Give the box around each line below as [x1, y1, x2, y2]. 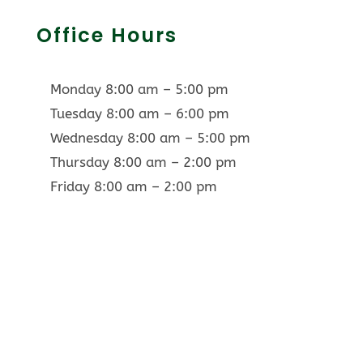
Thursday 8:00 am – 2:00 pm [49, 153, 237, 170]
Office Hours [36, 21, 177, 49]
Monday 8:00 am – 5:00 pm [49, 80, 228, 97]
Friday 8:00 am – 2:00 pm [49, 177, 217, 194]
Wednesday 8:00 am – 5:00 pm [49, 129, 250, 146]
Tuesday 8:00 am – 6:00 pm [49, 105, 229, 122]
